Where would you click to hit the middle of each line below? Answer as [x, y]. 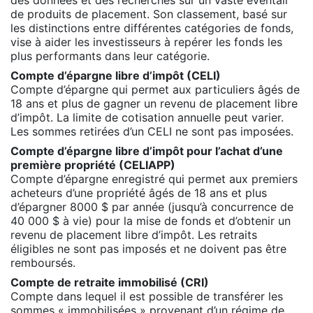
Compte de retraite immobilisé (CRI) [110, 282]
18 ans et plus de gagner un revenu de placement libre [154, 103]
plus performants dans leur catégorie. [110, 56]
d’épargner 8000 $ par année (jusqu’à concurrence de [152, 206]
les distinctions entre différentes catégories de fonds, [152, 28]
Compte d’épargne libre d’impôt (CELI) [116, 75]
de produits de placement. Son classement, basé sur [149, 14]
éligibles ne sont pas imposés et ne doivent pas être [148, 248]
